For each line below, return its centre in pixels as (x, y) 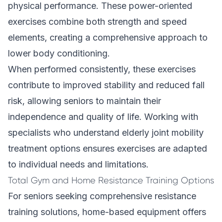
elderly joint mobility (163, 133)
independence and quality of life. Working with (103, 117)
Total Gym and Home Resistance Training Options (111, 180)
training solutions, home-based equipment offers (107, 212)
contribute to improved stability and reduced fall (106, 85)
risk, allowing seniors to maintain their (84, 101)
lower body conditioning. (59, 53)
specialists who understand (65, 133)
